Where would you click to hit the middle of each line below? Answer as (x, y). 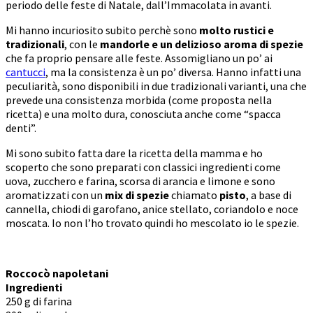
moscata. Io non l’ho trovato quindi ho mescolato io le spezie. (152, 223)
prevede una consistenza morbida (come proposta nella (139, 100)
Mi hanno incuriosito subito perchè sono (102, 30)
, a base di (269, 195)
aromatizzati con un (55, 195)
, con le (82, 44)
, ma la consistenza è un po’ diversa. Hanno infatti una (173, 72)
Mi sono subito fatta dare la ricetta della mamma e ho (134, 153)
